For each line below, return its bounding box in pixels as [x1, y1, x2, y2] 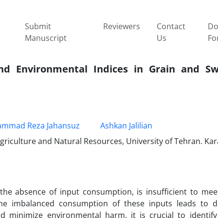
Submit [25, 20, 52, 32]
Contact [156, 20, 185, 32]
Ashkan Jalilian [100, 120, 153, 131]
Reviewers [103, 20, 140, 32]
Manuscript [25, 32, 67, 43]
